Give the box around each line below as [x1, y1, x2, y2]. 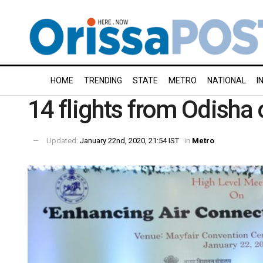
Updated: [46, 136, 80, 145]
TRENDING [84, 76, 122, 85]
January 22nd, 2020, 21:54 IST [80, 136, 179, 145]
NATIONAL [207, 76, 246, 85]
